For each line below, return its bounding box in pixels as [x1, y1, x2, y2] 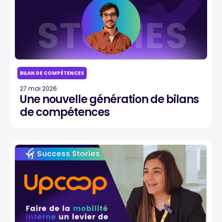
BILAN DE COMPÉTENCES [20, 69, 84, 77]
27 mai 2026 [20, 84, 57, 93]
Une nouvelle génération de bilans [20, 92, 199, 107]
